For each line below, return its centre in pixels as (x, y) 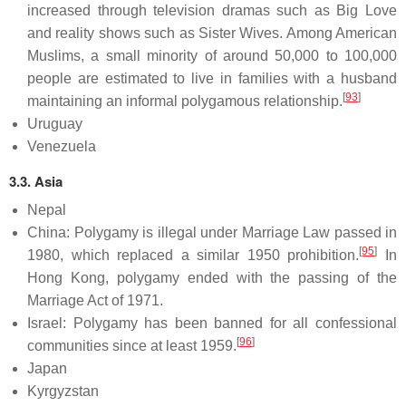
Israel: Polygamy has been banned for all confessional (212, 323)
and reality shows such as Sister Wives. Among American (212, 33)
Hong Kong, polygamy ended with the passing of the (212, 277)
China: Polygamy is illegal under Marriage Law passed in (212, 232)
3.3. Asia (36, 181)
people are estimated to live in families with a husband (212, 78)
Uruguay (55, 123)
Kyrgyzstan (63, 391)
